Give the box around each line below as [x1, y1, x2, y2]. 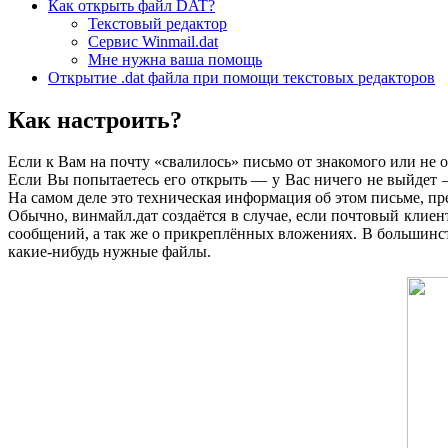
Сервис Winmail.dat [88, 32, 218, 50]
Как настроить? [8, 106, 182, 133]
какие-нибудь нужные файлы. [8, 243, 211, 261]
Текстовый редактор [88, 14, 227, 32]
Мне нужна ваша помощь [88, 50, 262, 68]
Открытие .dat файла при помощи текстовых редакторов [48, 68, 435, 86]
